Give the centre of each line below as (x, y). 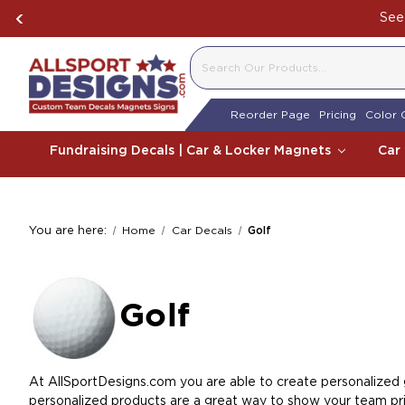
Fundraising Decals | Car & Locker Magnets (193, 151)
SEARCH (225, 76)
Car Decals (202, 231)
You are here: (68, 231)
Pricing (337, 115)
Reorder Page (270, 115)
